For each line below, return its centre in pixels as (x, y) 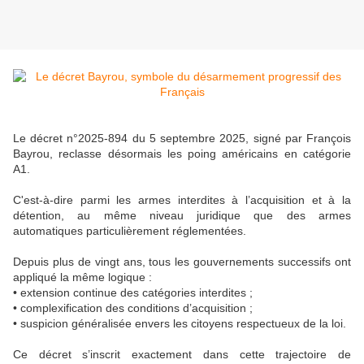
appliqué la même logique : (82, 277)
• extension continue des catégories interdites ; (133, 293)
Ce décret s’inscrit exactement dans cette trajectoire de (182, 355)
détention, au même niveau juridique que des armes (182, 216)
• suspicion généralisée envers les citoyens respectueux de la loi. (180, 324)
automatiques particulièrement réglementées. (130, 231)
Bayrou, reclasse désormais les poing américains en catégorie (182, 154)
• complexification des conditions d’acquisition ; (133, 308)
